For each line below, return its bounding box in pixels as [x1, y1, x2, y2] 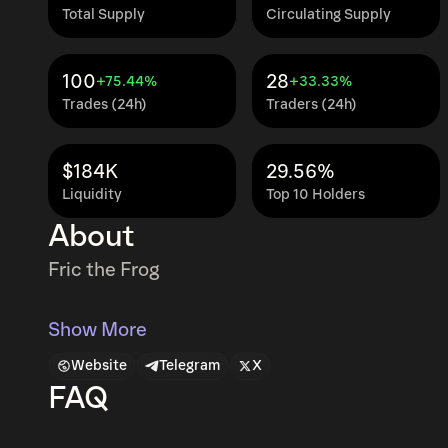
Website [71, 357, 127, 374]
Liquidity [62, 186, 122, 203]
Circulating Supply [266, 6, 391, 23]
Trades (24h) [62, 96, 147, 113]
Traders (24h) [266, 96, 357, 113]
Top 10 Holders [266, 186, 365, 203]
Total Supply [62, 6, 145, 23]
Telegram [159, 357, 220, 374]
